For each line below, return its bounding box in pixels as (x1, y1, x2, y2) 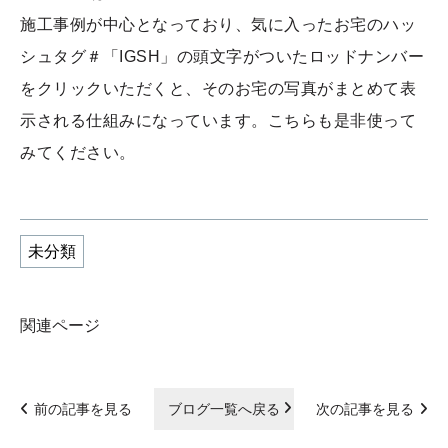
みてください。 (20, 143, 136, 161)
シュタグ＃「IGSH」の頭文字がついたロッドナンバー (20, 47, 425, 65)
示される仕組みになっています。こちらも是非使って (20, 111, 417, 129)
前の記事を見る (34, 400, 133, 417)
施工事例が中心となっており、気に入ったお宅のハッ (20, 15, 417, 33)
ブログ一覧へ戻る (168, 400, 280, 417)
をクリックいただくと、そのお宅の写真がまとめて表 (20, 79, 417, 97)
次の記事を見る (315, 400, 414, 417)
